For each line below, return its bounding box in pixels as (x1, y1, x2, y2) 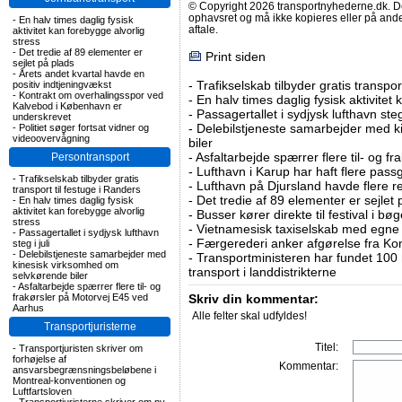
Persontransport (50, 151, 129, 163)
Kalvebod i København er (13, 100, 122, 111)
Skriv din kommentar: (188, 292, 319, 307)
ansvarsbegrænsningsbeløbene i (13, 364, 156, 375)
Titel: (315, 341, 338, 354)
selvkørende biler (13, 270, 88, 281)
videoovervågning (13, 133, 90, 144)
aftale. (188, 23, 218, 36)
